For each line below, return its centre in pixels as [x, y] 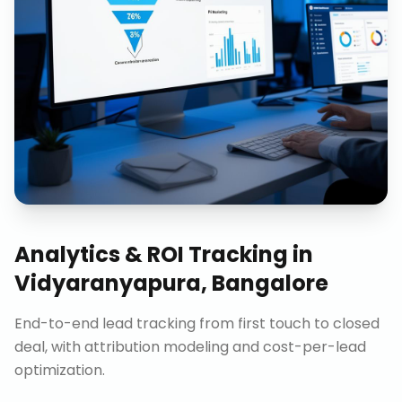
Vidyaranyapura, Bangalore [171, 283]
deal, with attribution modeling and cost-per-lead [190, 347]
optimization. [60, 370]
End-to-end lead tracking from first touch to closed [197, 323]
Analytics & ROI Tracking [151, 254]
